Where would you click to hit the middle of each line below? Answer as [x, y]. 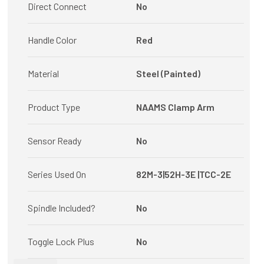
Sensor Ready [55, 141]
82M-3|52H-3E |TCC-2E [183, 174]
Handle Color [52, 40]
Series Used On [57, 174]
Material [44, 73]
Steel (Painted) [168, 73]
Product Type [54, 107]
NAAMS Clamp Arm [175, 107]
